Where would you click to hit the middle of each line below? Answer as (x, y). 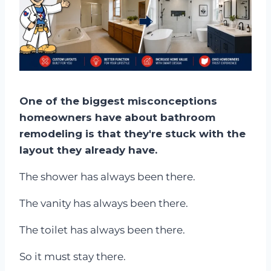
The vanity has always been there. (104, 203)
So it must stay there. (73, 256)
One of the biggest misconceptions (118, 101)
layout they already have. (88, 150)
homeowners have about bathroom (117, 117)
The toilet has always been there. (102, 230)
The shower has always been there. (107, 176)
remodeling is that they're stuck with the (132, 133)
